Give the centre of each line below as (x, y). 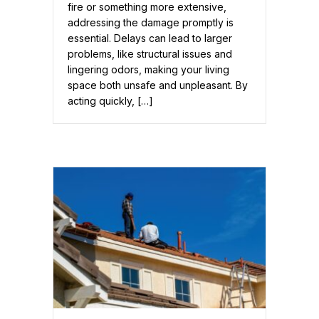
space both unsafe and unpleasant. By (158, 85)
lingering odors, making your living (148, 69)
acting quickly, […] (110, 100)
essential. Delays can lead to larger (150, 38)
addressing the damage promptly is (151, 22)
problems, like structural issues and (150, 53)
